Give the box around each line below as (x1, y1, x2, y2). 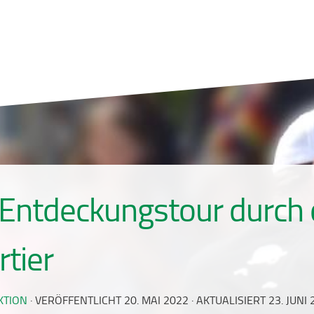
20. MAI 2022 (124, 294, 189, 307)
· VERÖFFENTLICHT (30, 294, 124, 307)
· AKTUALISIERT (189, 294, 268, 307)
